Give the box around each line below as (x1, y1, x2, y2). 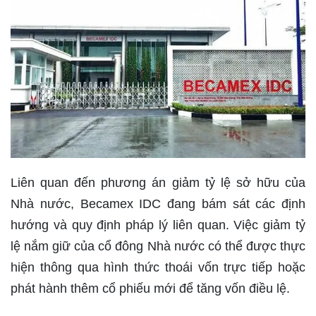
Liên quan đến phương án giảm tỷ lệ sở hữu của (11, 176, 305, 190)
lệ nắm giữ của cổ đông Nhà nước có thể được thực (11, 239, 305, 254)
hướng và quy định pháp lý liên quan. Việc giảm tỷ (11, 218, 305, 233)
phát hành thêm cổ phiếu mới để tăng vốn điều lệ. (11, 281, 290, 296)
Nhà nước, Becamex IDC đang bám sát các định (11, 197, 305, 212)
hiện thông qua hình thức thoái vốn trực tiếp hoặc (11, 260, 305, 275)
